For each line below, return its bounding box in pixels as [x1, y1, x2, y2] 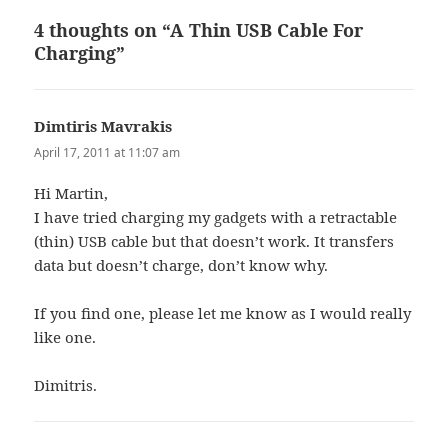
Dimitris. [34, 374, 98, 395]
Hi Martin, [34, 182, 109, 203]
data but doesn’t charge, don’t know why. [34, 254, 329, 275]
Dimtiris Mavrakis [34, 115, 173, 136]
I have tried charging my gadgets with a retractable [34, 206, 398, 227]
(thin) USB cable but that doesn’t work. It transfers [34, 230, 395, 251]
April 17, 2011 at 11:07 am [34, 143, 181, 161]
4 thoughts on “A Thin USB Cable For [34, 17, 364, 42]
